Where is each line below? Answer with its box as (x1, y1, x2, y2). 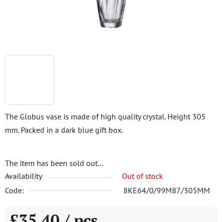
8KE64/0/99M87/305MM (123, 185, 210, 195)
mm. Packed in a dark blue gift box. (5, 125, 123, 135)
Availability (5, 171, 42, 181)
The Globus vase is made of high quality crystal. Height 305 (5, 111, 206, 121)
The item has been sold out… (5, 158, 104, 168)
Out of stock (122, 171, 163, 181)
